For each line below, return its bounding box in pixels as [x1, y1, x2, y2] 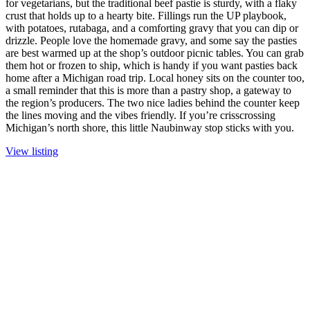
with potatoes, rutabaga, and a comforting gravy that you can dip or [6, 21, 298, 34]
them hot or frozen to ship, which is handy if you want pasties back [6, 59, 298, 71]
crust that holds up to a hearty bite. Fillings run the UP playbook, [6, 9, 286, 21]
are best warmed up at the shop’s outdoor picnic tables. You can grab [6, 46, 304, 59]
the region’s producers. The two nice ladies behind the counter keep [6, 96, 300, 109]
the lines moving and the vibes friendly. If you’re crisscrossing [6, 109, 275, 121]
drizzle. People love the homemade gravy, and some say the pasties [6, 34, 297, 46]
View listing [6, 145, 58, 157]
